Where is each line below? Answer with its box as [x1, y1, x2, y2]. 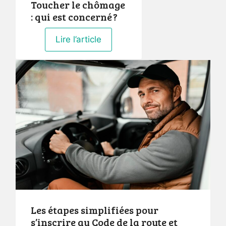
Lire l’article [55, 34, 102, 44]
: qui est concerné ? [31, 9, 118, 24]
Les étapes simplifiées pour [31, 202, 158, 217]
